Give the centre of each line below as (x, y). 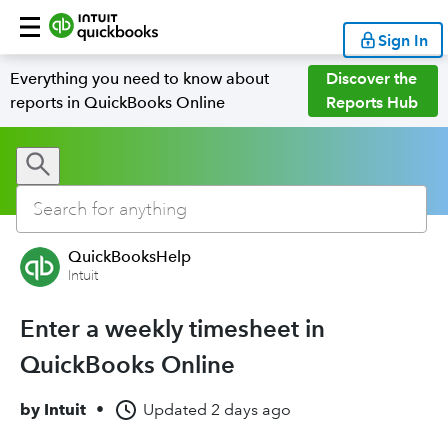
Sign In (403, 40)
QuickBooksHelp (129, 256)
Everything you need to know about (139, 78)
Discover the (372, 78)
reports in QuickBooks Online (117, 102)
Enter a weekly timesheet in (172, 328)
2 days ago (251, 409)
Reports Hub (372, 102)
